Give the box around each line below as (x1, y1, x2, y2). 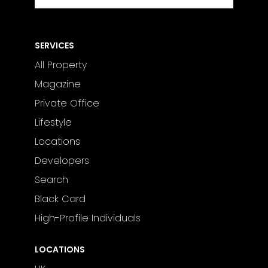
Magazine (35, 77, 81, 92)
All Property (35, 58, 87, 72)
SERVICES (35, 39, 75, 51)
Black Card (35, 192, 86, 206)
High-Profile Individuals (35, 211, 141, 226)
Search (35, 173, 69, 187)
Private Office (35, 96, 100, 111)
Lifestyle (35, 115, 72, 130)
